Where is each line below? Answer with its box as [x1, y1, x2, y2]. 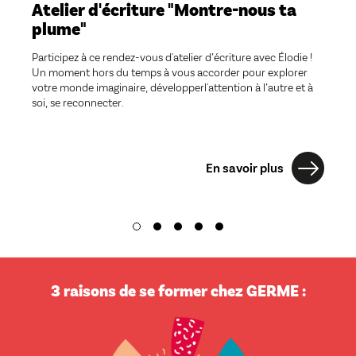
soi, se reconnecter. [32, 95, 124, 109]
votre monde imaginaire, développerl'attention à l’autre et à [32, 79, 313, 94]
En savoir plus [206, 160, 284, 176]
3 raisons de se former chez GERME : [50, 280, 306, 300]
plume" [32, 17, 87, 38]
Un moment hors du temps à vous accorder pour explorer [32, 64, 308, 79]
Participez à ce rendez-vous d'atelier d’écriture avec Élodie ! [32, 49, 312, 64]
